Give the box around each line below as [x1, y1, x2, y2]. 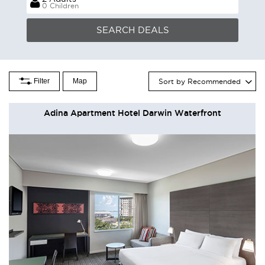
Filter [32, 76, 50, 85]
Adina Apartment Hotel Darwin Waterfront [43, 108, 221, 118]
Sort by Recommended [159, 77, 241, 85]
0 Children [42, 1, 79, 9]
